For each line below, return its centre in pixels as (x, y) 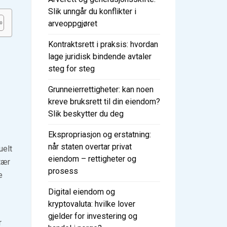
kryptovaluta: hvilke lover (92, 204)
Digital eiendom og (82, 192)
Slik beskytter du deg (86, 113)
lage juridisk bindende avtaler (100, 56)
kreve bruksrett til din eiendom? (104, 101)
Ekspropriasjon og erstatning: (100, 134)
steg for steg (71, 68)
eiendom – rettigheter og (92, 159)
